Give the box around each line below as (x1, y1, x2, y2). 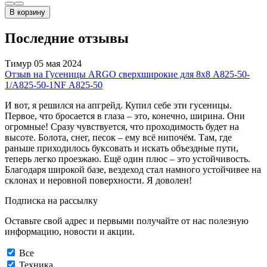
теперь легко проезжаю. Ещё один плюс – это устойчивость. (5, 153, 250, 164)
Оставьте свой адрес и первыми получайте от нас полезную (5, 215, 249, 226)
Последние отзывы (5, 30, 129, 46)
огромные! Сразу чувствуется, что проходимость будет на (5, 121, 239, 132)
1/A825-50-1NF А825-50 (5, 79, 103, 90)
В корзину (10, 7, 45, 17)
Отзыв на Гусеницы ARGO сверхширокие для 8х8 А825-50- (5, 69, 250, 79)
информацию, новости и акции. (5, 226, 135, 237)
